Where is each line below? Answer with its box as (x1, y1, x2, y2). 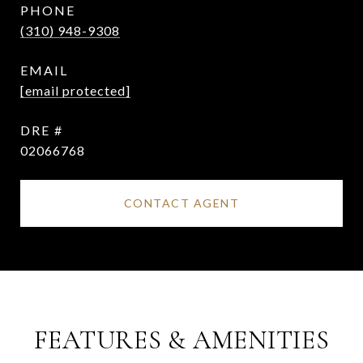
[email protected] (20, 83, 130, 98)
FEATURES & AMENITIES (33, 324, 330, 356)
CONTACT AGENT (123, 196, 240, 210)
